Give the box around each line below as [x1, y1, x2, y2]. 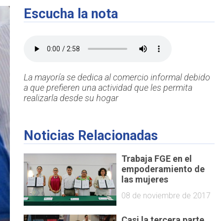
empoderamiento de [121, 163, 205, 174]
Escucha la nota [23, 6, 118, 22]
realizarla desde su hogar [23, 93, 118, 104]
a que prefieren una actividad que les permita [23, 82, 192, 93]
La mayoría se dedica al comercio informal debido [23, 72, 210, 83]
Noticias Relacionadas [23, 128, 158, 144]
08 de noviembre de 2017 [121, 190, 211, 200]
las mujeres [121, 174, 169, 184]
